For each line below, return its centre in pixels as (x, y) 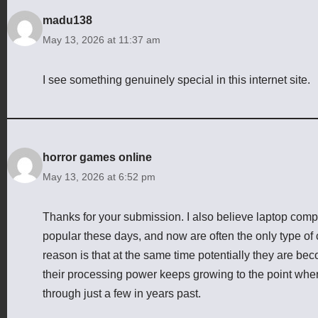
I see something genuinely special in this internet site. (176, 79)
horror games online (97, 157)
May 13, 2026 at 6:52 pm (99, 176)
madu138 (67, 20)
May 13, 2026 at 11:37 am (102, 39)
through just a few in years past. (122, 293)
